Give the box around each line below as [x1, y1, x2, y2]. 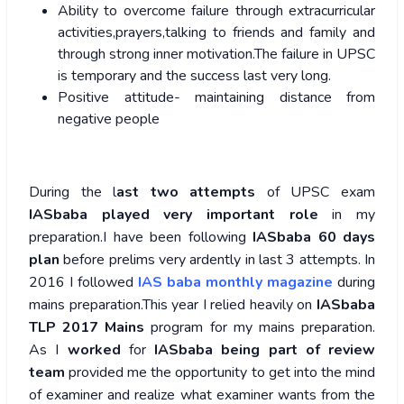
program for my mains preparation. [144, 317, 376, 338]
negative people [58, 109, 160, 130]
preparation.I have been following [29, 227, 252, 248]
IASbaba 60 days [252, 227, 375, 248]
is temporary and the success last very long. [58, 66, 331, 87]
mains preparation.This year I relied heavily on [29, 295, 317, 316]
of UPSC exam [255, 182, 376, 203]
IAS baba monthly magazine [138, 272, 333, 293]
